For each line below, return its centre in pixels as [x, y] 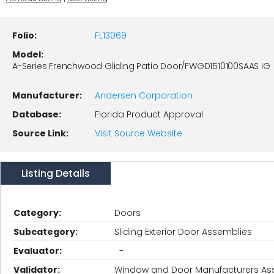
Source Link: [40, 133]
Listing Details [56, 173]
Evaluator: [38, 251]
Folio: [24, 35]
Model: [28, 54]
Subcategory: [46, 232]
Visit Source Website [139, 133]
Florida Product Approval [149, 114]
